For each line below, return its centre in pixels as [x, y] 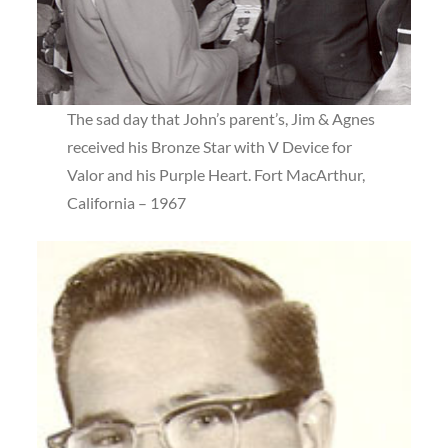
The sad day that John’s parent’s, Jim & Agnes [221, 118]
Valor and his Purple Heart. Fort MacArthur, [216, 174]
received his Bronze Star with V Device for [210, 146]
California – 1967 [127, 202]
